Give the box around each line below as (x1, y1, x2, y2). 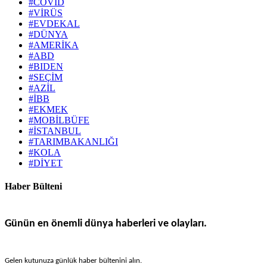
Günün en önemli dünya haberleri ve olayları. (5, 218, 207, 229)
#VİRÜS (29, 7, 63, 18)
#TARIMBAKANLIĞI (29, 136, 118, 147)
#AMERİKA (29, 39, 79, 50)
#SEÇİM (29, 72, 63, 82)
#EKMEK (29, 104, 68, 114)
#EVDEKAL (29, 18, 80, 29)
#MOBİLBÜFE (29, 114, 89, 125)
